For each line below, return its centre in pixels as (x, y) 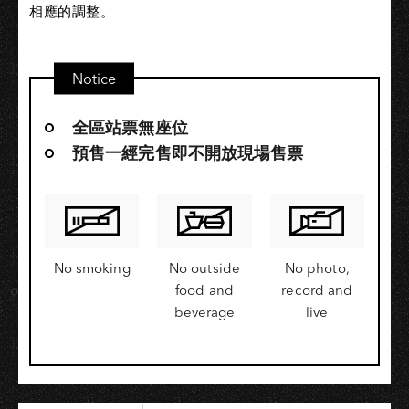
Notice (94, 78)
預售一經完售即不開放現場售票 (188, 152)
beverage (204, 311)
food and (204, 289)
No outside (204, 267)
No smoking (92, 267)
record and (317, 289)
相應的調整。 (72, 11)
